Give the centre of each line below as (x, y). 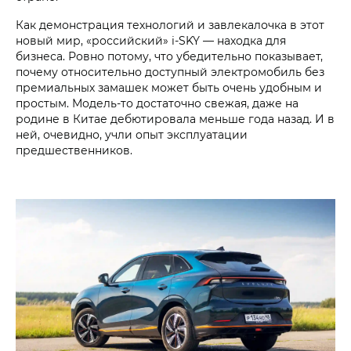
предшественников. (74, 150)
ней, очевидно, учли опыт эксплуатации (132, 134)
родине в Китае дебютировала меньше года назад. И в (175, 118)
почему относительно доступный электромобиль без (170, 71)
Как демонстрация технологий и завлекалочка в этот (170, 24)
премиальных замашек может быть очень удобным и (169, 87)
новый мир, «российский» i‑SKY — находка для (151, 40)
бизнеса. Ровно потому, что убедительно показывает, (169, 56)
